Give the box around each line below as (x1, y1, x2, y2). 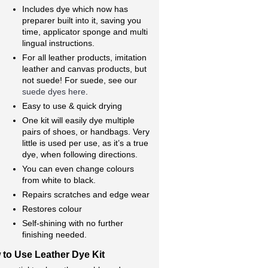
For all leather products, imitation (22, 53, 147, 62)
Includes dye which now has (22, 4, 128, 14)
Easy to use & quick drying (22, 101, 124, 111)
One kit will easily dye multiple (22, 115, 135, 125)
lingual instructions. (22, 38, 95, 48)
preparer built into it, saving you (22, 16, 141, 25)
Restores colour (22, 204, 82, 214)
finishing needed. (22, 230, 87, 239)
